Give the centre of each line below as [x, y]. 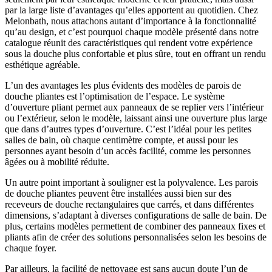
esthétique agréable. [42, 65]
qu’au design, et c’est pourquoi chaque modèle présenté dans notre [132, 32]
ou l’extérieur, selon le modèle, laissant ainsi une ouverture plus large [136, 118]
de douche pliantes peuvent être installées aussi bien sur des [118, 194]
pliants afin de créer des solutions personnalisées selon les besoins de [136, 237]
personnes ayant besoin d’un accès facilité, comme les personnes [128, 151]
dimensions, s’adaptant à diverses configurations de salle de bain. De [136, 216]
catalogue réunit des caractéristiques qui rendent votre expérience [129, 43]
